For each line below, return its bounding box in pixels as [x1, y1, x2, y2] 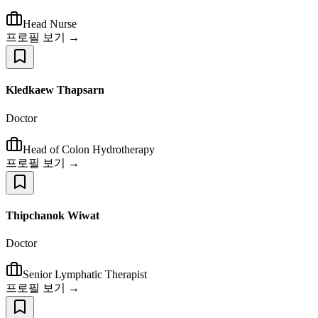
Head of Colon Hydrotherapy [23, 143, 155, 155]
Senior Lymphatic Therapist [23, 268, 147, 281]
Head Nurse [23, 18, 77, 31]
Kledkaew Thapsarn [6, 84, 104, 97]
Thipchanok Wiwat [6, 209, 99, 221]
